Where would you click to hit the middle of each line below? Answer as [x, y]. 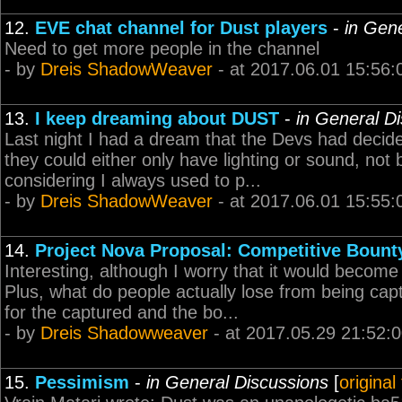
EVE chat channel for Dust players [181, 28]
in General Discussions [237, 382]
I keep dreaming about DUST [157, 118]
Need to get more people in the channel [162, 48]
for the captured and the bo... [122, 312]
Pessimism [82, 382]
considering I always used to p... [133, 180]
